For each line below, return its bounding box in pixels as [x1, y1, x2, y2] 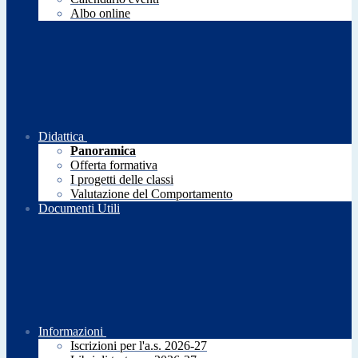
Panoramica [70, 144, 136, 158]
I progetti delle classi [70, 173, 173, 187]
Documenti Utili [38, 201, 120, 216]
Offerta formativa [70, 158, 157, 173]
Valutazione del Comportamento [70, 187, 233, 201]
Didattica [38, 129, 84, 144]
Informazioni [38, 324, 103, 339]
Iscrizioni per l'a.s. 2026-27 [70, 339, 207, 353]
